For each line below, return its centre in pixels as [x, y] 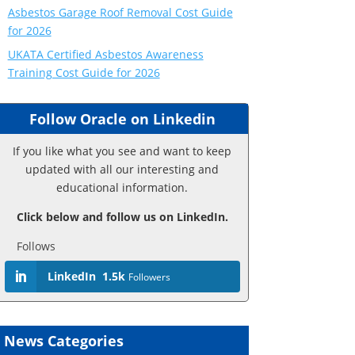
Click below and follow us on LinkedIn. [122, 216]
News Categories [63, 340]
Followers [149, 277]
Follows [36, 246]
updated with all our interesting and [122, 169]
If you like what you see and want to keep [122, 151]
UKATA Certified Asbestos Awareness [105, 54]
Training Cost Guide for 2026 [84, 72]
